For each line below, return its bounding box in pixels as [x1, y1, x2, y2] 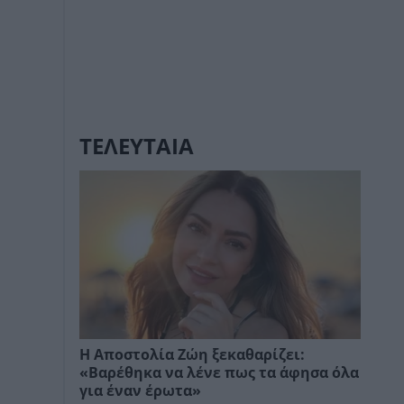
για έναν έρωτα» [79, 381, 201, 399]
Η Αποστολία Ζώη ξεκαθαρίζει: [79, 345, 305, 363]
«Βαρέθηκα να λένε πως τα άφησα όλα [79, 363, 359, 381]
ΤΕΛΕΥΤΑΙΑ [79, 133, 194, 160]
